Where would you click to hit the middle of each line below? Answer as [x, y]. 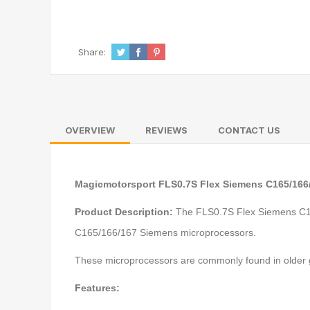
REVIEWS [166, 130]
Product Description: [125, 212]
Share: [92, 52]
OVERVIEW [90, 130]
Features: [99, 288]
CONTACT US [249, 130]
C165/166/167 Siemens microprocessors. [165, 232]
